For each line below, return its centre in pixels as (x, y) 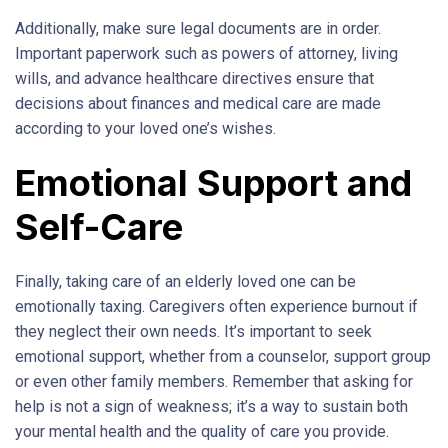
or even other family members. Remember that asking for (214, 381)
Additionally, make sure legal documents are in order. (198, 28)
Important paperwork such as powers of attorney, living (206, 53)
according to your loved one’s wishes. (145, 128)
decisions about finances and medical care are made (198, 103)
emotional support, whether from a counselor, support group (223, 356)
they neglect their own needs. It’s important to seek (193, 331)
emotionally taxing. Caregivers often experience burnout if (216, 306)
